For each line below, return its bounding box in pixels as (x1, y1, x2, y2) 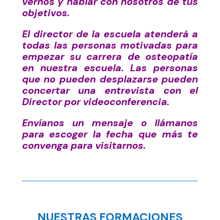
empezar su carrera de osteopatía (22, 50, 198, 63)
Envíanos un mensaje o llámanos (22, 116, 198, 129)
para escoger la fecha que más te (22, 128, 198, 140)
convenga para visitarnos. (22, 139, 146, 152)
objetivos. (22, 6, 70, 19)
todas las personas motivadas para (22, 39, 198, 52)
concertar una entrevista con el (22, 84, 198, 97)
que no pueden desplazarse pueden (22, 73, 198, 85)
